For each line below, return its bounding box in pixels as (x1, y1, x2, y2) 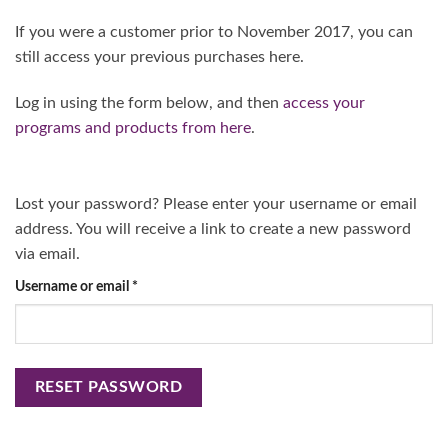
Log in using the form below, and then (15, 94, 283, 111)
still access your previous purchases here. (15, 49, 304, 66)
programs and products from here (15, 119, 251, 136)
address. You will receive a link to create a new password (15, 220, 411, 237)
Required (137, 277, 193, 293)
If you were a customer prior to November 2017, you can (15, 24, 413, 41)
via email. (15, 245, 80, 262)
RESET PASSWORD (34, 379, 183, 395)
